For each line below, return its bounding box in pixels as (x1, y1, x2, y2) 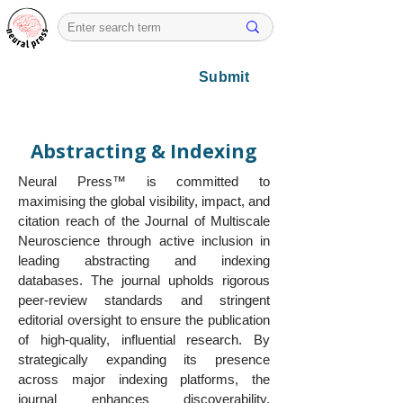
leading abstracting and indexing (18, 253, 270, 268)
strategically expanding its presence (18, 352, 270, 367)
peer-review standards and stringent (18, 292, 270, 308)
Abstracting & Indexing (31, 139, 257, 164)
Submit (198, 69, 250, 85)
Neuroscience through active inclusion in (18, 233, 270, 248)
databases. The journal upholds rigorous (18, 273, 270, 288)
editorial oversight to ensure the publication (18, 312, 270, 327)
